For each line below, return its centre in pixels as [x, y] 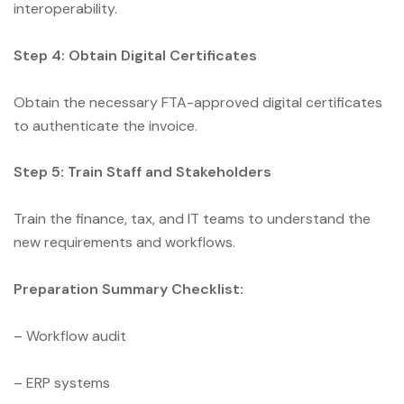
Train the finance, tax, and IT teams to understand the [192, 219]
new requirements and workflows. [124, 243]
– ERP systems [62, 382]
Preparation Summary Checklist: [129, 289]
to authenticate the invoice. [106, 125]
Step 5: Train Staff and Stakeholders [142, 172]
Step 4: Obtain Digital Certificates [137, 55]
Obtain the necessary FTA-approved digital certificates [198, 102]
